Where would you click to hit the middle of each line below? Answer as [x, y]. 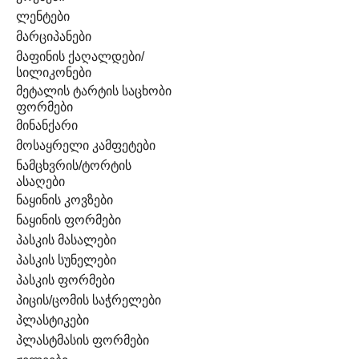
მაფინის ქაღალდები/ [80, 57]
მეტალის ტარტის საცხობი [94, 91]
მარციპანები [54, 37]
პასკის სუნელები [66, 260]
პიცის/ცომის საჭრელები [89, 301]
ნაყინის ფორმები [69, 220]
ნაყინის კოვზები [65, 200]
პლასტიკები [52, 321]
